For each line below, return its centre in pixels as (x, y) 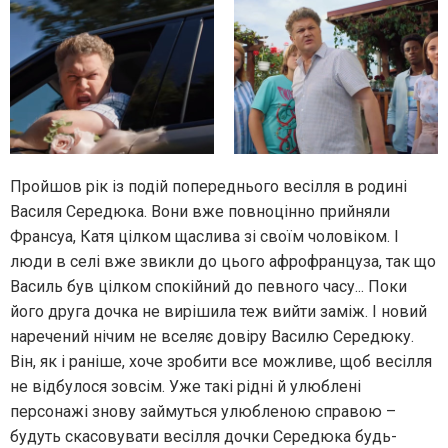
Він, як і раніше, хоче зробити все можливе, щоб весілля (221, 362)
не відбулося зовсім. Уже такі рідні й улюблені (185, 387)
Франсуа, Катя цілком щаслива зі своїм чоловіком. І (204, 237)
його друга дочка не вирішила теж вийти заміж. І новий (218, 312)
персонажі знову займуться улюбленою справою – (203, 412)
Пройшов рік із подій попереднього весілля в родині (208, 187)
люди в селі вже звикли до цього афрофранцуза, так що (223, 262)
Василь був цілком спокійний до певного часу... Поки (208, 287)
